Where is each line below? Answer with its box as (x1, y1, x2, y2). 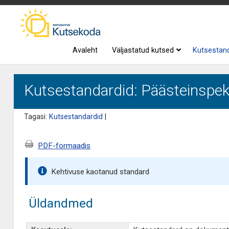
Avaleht (73, 46, 98, 55)
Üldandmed (28, 196, 93, 211)
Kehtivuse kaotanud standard (51, 167, 149, 176)
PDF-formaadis (37, 141, 90, 150)
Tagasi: (24, 112, 49, 121)
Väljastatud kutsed (112, 46, 174, 55)
